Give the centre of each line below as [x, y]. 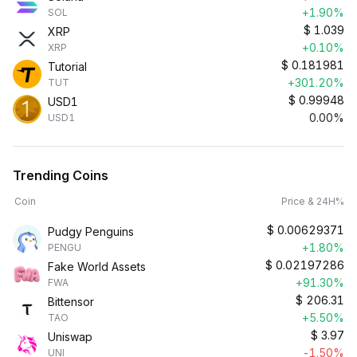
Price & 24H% [313, 201]
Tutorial [67, 67]
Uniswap [70, 337]
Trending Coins [61, 175]
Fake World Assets [97, 267]
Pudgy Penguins [91, 231]
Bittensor [71, 302]
